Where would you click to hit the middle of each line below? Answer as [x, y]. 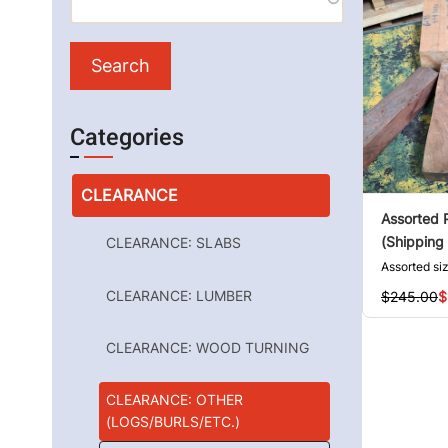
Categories [127, 138]
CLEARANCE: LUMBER [179, 295]
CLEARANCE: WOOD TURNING [208, 348]
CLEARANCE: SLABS [174, 243]
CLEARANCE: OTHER [175, 400]
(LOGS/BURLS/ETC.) [173, 422]
